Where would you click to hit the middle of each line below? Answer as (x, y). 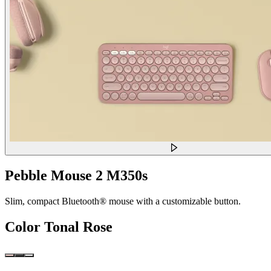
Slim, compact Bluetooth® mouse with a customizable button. (123, 201)
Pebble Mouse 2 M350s (76, 175)
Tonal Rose (78, 227)
